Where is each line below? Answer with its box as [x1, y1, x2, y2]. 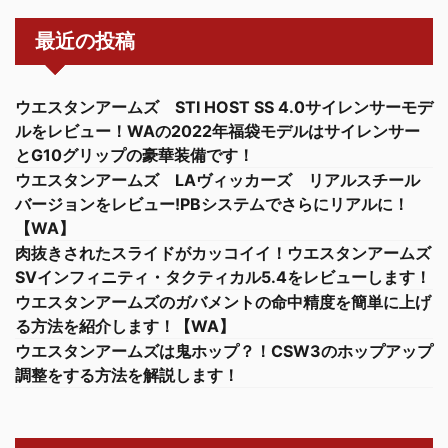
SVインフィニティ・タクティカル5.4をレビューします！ [15, 266, 431, 287]
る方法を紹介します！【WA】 [15, 315, 235, 336]
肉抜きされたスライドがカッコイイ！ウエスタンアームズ [15, 242, 431, 263]
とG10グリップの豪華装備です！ [15, 144, 254, 165]
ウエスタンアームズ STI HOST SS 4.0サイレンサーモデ [15, 96, 433, 117]
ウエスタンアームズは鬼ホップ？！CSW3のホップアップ [15, 340, 433, 361]
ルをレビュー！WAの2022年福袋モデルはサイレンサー [15, 120, 420, 141]
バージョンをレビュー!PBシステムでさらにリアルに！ [15, 193, 409, 214]
